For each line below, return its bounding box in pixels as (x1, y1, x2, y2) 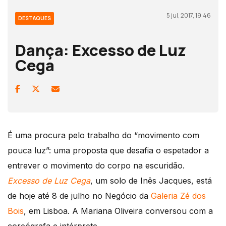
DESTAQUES (18, 15, 51, 22)
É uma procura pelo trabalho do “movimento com (8, 130, 199, 141)
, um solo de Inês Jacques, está (90, 176, 212, 186)
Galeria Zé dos (151, 191, 206, 201)
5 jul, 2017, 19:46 (166, 11, 211, 20)
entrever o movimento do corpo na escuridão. (8, 160, 185, 171)
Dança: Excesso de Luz (15, 39, 186, 61)
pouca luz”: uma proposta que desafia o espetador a (8, 145, 209, 156)
